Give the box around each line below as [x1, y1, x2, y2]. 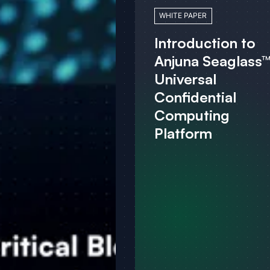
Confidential [154, 87, 236, 106]
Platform [154, 124, 212, 142]
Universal [154, 69, 216, 88]
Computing [154, 105, 230, 124]
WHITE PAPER [159, 11, 207, 20]
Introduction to [154, 33, 256, 52]
